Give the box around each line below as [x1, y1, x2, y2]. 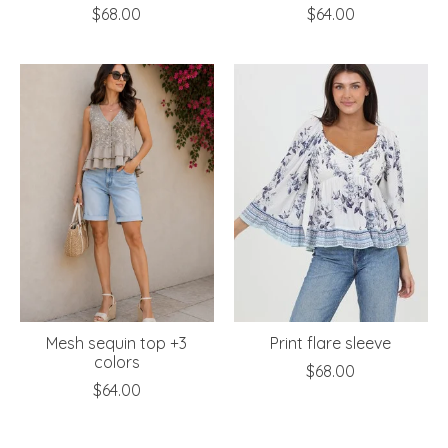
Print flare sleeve [270, 332, 392, 353]
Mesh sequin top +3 [46, 332, 188, 353]
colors [93, 351, 140, 372]
